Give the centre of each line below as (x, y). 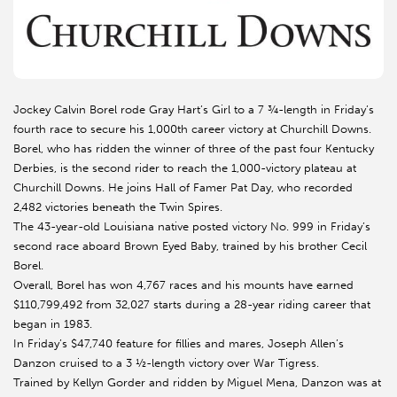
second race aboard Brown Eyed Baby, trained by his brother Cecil (190, 246)
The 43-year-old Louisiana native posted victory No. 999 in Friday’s (192, 227)
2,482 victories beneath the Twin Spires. (118, 207)
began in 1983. (53, 324)
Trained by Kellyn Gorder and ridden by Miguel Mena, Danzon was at (197, 383)
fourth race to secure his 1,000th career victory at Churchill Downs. (192, 129)
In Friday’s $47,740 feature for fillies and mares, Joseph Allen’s (179, 344)
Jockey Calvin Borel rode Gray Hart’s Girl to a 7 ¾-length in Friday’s (194, 110)
